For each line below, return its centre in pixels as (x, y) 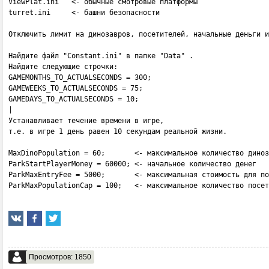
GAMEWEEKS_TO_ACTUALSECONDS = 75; (76, 88)
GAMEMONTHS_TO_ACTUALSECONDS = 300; (80, 77)
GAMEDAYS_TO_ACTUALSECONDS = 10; (74, 99)
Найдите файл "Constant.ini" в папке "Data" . (101, 56)
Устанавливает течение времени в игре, (86, 121)
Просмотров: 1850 (60, 257)
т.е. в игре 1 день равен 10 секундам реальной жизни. (118, 131)
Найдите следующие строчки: (63, 67)
